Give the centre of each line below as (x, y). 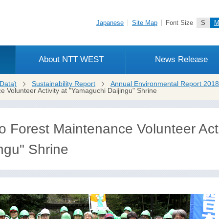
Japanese (110, 23)
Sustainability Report (64, 84)
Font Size (179, 23)
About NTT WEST (71, 59)
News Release (181, 59)
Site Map (145, 23)
